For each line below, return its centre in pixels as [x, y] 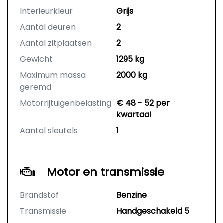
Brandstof [39, 195]
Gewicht [36, 59]
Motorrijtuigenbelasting [65, 103]
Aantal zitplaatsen [56, 43]
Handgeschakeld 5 [153, 211]
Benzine [132, 195]
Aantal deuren [48, 27]
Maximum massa [53, 75]
